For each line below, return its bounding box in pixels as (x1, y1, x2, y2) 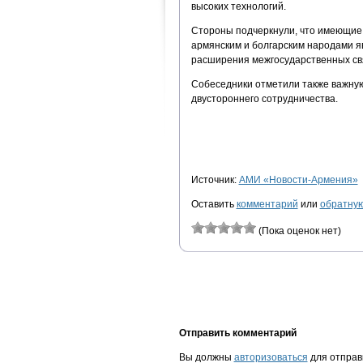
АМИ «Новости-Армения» (238, 173, 358, 186)
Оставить (190, 198, 237, 210)
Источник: (190, 173, 239, 186)
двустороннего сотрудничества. (190, 92, 338, 105)
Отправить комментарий (178, 327, 297, 339)
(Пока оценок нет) (255, 224, 341, 237)
